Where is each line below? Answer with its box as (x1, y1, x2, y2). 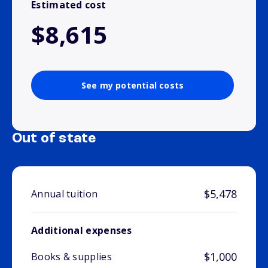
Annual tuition (31, 187, 98, 201)
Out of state (12, 132, 96, 147)
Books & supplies (31, 250, 112, 264)
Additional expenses (31, 224, 132, 237)
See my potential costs (81, 80, 184, 92)
